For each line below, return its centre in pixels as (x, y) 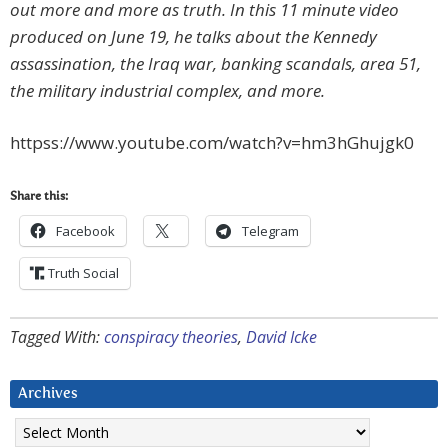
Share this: (39, 197)
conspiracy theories (171, 337)
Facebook (85, 231)
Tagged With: (57, 337)
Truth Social (83, 273)
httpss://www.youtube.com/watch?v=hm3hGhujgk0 (212, 143)
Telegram (270, 231)
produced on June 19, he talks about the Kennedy (193, 37)
